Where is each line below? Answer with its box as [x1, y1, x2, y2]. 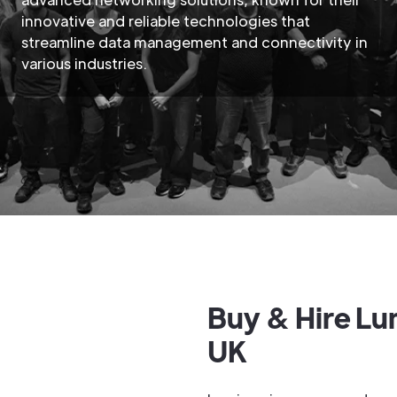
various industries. [21, 54, 147, 74]
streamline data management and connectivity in [21, 33, 368, 52]
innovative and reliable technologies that [21, 12, 310, 31]
